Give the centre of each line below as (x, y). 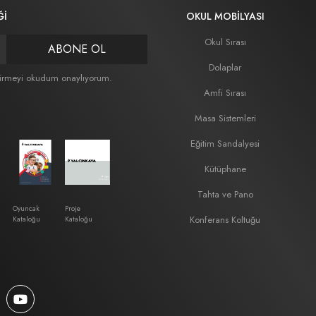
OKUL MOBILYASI (225, 16)
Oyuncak (26, 208)
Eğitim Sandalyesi (225, 144)
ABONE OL (77, 49)
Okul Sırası (225, 42)
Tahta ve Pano (225, 194)
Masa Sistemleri (225, 118)
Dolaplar (225, 67)
